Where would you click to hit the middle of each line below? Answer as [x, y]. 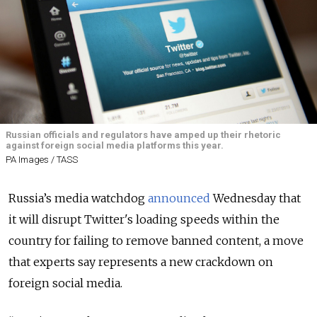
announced [179, 198]
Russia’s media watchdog [78, 198]
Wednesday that [255, 198]
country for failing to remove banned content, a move [156, 241]
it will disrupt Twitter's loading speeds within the [144, 220]
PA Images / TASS [42, 160]
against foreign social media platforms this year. [115, 145]
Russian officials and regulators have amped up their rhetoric [143, 135]
